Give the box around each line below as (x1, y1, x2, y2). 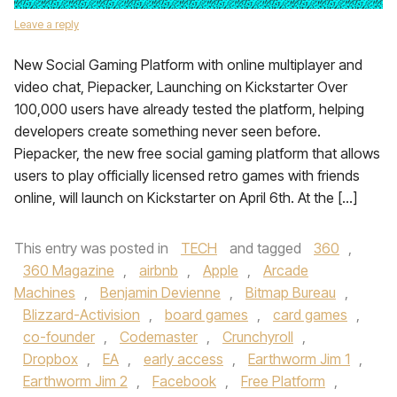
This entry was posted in (14, 239, 172, 257)
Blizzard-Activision (23, 306, 140, 323)
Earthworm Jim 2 (23, 372, 128, 390)
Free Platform (241, 372, 325, 390)
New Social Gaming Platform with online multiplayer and (14, 56, 362, 74)
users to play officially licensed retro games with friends (14, 167, 360, 184)
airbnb (139, 261, 178, 279)
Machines (14, 284, 75, 301)
